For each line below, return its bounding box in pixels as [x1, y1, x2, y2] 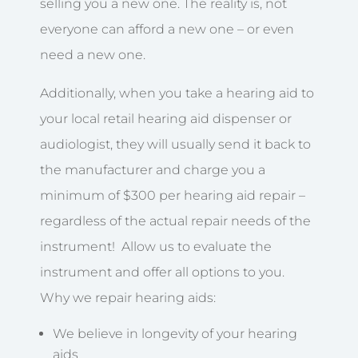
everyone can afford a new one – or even [40, 21, 294, 37]
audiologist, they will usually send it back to [40, 136, 311, 152]
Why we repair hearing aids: [40, 289, 216, 305]
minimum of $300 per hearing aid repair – [40, 187, 305, 203]
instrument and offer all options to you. [40, 264, 288, 280]
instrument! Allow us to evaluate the [40, 238, 272, 254]
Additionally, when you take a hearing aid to [40, 85, 314, 101]
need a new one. [40, 46, 145, 62]
